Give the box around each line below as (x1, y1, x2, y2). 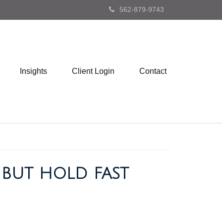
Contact (139, 67, 166, 75)
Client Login (72, 67, 114, 75)
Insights (20, 67, 47, 75)
